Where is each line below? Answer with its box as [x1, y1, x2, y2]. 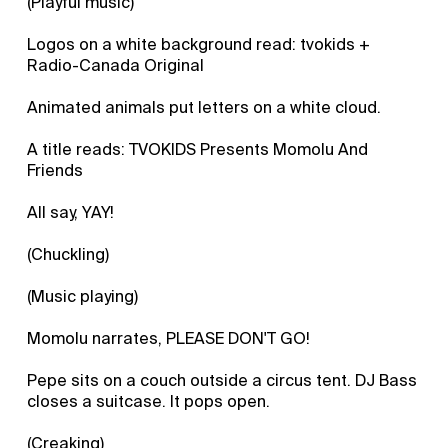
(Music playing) [27, 285, 139, 307]
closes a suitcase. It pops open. [27, 390, 271, 412]
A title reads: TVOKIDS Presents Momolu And [27, 138, 369, 160]
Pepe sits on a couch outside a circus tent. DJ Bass [27, 369, 418, 391]
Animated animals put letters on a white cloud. [27, 96, 382, 118]
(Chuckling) [27, 243, 110, 265]
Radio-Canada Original [27, 54, 205, 76]
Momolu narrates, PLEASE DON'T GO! [27, 327, 311, 349]
